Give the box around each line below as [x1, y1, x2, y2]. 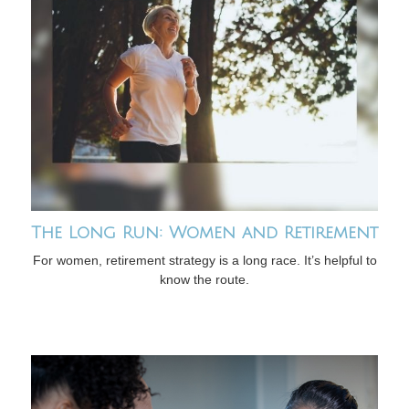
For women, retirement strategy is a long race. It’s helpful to [32, 253, 377, 268]
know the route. [160, 272, 249, 288]
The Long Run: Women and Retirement [31, 224, 378, 243]
